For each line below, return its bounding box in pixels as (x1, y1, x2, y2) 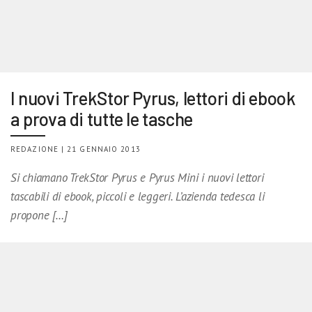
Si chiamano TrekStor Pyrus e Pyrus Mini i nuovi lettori (10, 169, 264, 185)
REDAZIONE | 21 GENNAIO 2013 (10, 143, 141, 154)
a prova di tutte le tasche (10, 107, 193, 130)
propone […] (10, 207, 68, 223)
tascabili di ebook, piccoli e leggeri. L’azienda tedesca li (10, 188, 265, 204)
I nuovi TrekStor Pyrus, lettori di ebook (10, 86, 296, 109)
